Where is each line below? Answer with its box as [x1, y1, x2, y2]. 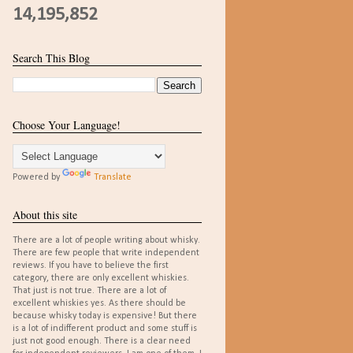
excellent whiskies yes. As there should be [13, 299, 186, 308]
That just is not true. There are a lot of [13, 286, 166, 295]
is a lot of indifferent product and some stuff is [13, 324, 197, 333]
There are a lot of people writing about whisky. [13, 236, 200, 245]
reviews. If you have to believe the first [13, 261, 169, 270]
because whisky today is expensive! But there [13, 311, 197, 321]
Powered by [13, 173, 62, 182]
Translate [94, 173, 132, 182]
